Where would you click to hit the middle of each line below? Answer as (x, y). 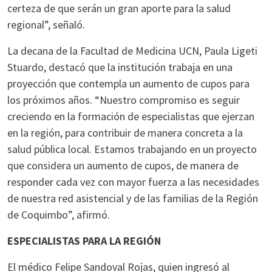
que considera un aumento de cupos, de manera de (123, 165)
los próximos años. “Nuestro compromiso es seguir (124, 100)
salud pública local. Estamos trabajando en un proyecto (132, 149)
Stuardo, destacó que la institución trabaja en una (120, 67)
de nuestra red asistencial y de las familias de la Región (133, 198)
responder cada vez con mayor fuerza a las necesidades (133, 182)
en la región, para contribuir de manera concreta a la (125, 133)
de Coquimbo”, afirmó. (59, 215)
